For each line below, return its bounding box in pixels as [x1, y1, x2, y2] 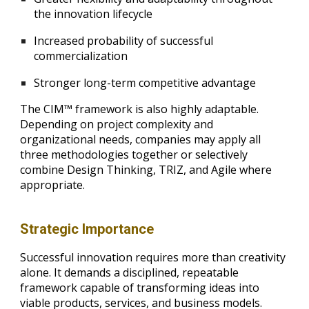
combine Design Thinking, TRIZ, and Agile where [20, 161, 272, 177]
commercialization [34, 48, 128, 63]
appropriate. [20, 177, 86, 192]
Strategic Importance [20, 220, 154, 237]
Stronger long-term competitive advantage [34, 74, 257, 90]
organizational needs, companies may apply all [20, 131, 261, 147]
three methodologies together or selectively [20, 146, 248, 162]
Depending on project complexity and [20, 116, 214, 132]
